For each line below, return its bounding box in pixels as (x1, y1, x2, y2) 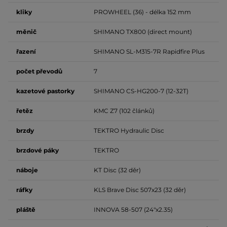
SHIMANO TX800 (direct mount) (94, 28, 192, 35)
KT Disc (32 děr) (94, 166, 141, 174)
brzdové (16, 146, 42, 154)
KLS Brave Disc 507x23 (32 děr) (94, 186, 186, 194)
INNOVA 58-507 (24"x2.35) (94, 206, 173, 213)
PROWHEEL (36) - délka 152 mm (94, 8, 191, 16)
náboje (16, 166, 38, 174)
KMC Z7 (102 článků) (94, 107, 155, 115)
